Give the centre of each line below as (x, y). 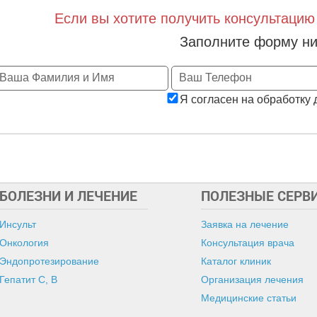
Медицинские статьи (249, 298)
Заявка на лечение (245, 224)
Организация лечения (252, 279)
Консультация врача (248, 243)
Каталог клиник (236, 261)
